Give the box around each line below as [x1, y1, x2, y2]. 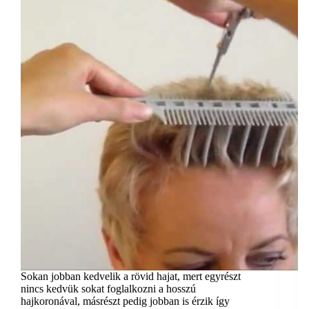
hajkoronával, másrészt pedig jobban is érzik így [21, 295, 230, 308]
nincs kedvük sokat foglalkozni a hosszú [21, 283, 196, 295]
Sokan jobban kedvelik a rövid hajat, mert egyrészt [21, 270, 241, 283]
